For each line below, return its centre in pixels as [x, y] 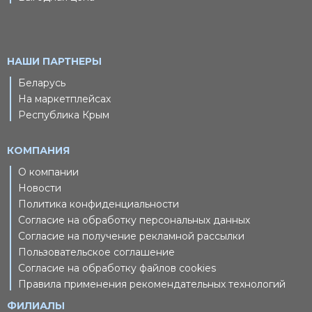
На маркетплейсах [64, 99]
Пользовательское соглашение [96, 252]
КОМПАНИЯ [38, 151]
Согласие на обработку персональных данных [134, 220]
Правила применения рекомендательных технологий [152, 284]
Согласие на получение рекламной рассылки [131, 236]
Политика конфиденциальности [99, 204]
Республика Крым [64, 115]
